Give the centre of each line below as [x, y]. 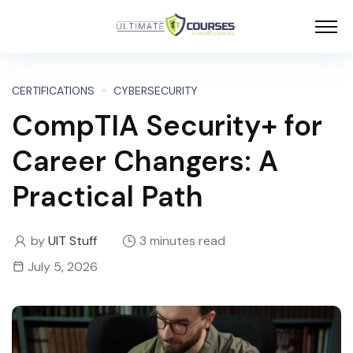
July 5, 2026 [63, 267]
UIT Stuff [72, 241]
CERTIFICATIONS [53, 91]
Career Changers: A [145, 162]
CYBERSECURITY [156, 91]
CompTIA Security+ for [167, 126]
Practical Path [108, 197]
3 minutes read [182, 241]
